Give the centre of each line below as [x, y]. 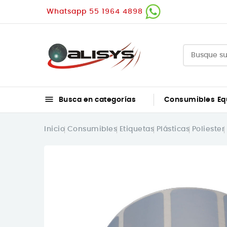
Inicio [54, 129]
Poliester [208, 129]
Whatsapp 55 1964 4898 [96, 11]
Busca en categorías [96, 100]
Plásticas [173, 129]
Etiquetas [137, 129]
